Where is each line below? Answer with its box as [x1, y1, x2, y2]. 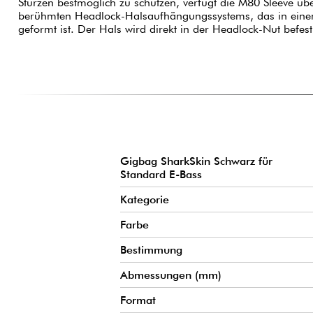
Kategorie [120, 192, 169, 206]
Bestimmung [120, 242, 182, 256]
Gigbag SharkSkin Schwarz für [120, 154, 272, 168]
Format [120, 293, 156, 307]
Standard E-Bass [120, 167, 202, 181]
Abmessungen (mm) [120, 268, 221, 282]
